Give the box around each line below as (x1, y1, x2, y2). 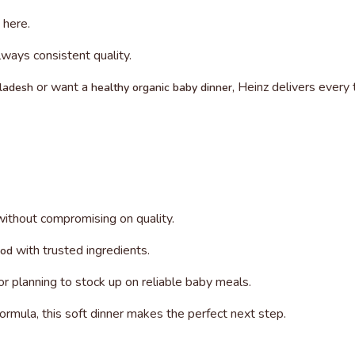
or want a (33, 78, 91, 97)
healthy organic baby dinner (91, 80, 232, 96)
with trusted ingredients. (13, 242, 150, 260)
